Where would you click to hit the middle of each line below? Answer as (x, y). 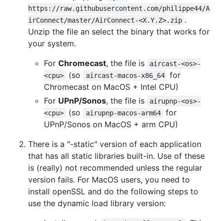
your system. (52, 43)
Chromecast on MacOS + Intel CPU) (111, 87)
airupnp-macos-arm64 (123, 113)
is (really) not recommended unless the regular (115, 167)
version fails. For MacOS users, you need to (109, 179)
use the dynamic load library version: (97, 203)
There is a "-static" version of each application (115, 144)
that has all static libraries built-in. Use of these (116, 156)
